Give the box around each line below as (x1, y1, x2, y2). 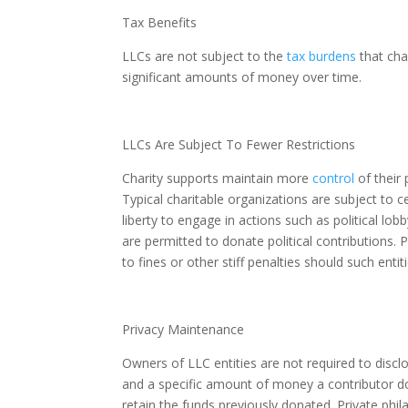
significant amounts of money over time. (122, 68, 362, 87)
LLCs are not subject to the (122, 47, 284, 66)
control (312, 169, 355, 188)
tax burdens (287, 47, 357, 66)
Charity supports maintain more (122, 169, 310, 188)
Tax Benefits (122, 14, 198, 32)
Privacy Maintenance (122, 321, 245, 339)
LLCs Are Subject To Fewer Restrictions (122, 136, 356, 154)
